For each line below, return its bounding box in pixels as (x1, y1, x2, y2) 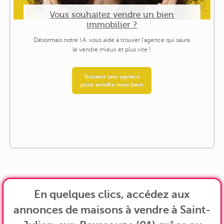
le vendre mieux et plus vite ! (72, 46, 151, 53)
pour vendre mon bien (80, 81, 143, 88)
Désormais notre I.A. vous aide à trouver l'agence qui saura (33, 36, 190, 44)
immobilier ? (86, 19, 137, 29)
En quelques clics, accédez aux (34, 187, 190, 200)
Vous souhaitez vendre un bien (49, 9, 174, 19)
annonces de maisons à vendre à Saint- (13, 203, 210, 216)
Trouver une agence (83, 73, 140, 80)
